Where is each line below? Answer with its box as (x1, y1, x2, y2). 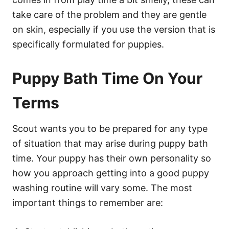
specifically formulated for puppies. (12, 38, 164, 50)
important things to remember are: (12, 197, 163, 208)
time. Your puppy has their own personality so (12, 152, 211, 164)
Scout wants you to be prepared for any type (12, 123, 208, 134)
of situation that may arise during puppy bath (12, 138, 208, 149)
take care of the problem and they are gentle (12, 9, 207, 20)
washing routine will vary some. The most (12, 182, 192, 193)
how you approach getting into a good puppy (12, 167, 209, 178)
